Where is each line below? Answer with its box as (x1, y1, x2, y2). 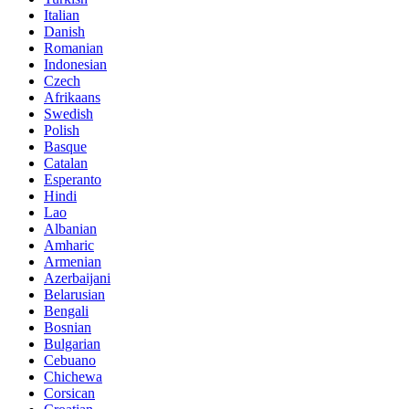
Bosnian (44, 319, 91, 335)
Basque (44, 138, 87, 154)
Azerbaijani (44, 269, 110, 286)
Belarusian (44, 286, 105, 302)
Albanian (44, 220, 97, 236)
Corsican (44, 384, 95, 401)
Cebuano (44, 351, 96, 368)
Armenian (44, 253, 101, 269)
